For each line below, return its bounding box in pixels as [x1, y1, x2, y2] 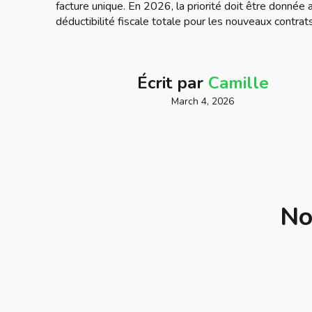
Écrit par [136, 71, 208, 94]
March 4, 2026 [171, 94, 234, 108]
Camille [208, 71, 269, 94]
